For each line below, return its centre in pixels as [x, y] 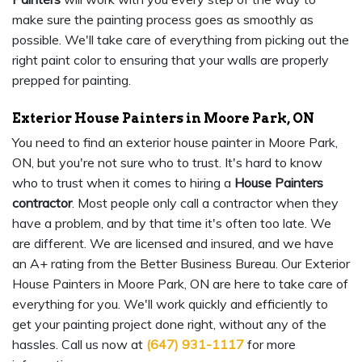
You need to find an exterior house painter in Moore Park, [175, 143]
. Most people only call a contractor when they [205, 203]
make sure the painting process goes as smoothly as [163, 20]
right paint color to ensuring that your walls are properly [170, 60]
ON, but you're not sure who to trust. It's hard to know [167, 163]
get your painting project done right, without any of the [169, 324]
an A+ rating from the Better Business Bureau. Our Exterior [181, 264]
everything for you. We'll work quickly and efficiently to [170, 304]
